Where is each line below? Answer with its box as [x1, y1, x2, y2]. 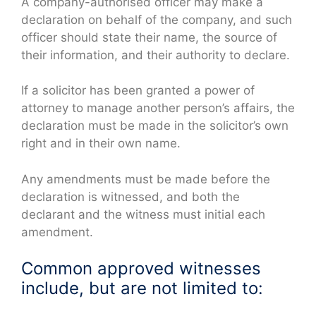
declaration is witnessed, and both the [21, 189, 240, 204]
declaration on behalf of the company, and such [21, 12, 292, 27]
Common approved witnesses [21, 258, 261, 279]
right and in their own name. [21, 136, 181, 151]
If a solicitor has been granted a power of [21, 83, 255, 98]
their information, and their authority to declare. [21, 47, 290, 62]
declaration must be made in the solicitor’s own [21, 119, 288, 133]
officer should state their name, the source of [21, 30, 277, 44]
